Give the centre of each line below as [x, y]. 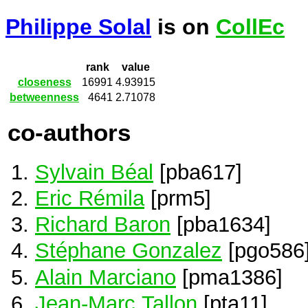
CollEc [250, 27]
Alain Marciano [106, 277]
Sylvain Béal [94, 172]
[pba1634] [221, 224]
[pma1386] [229, 277]
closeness [44, 82]
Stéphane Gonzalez [129, 251]
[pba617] [198, 172]
